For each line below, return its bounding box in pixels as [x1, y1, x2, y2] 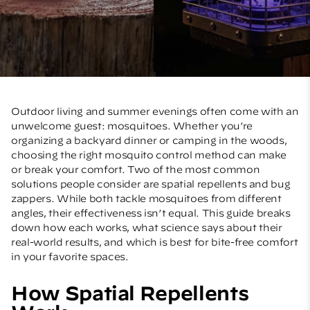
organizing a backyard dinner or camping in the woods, [11, 134, 287, 146]
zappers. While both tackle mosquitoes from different [11, 192, 282, 204]
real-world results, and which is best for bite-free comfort [11, 236, 298, 248]
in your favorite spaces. [11, 250, 129, 262]
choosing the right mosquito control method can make [11, 149, 287, 161]
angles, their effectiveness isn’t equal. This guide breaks [11, 207, 291, 219]
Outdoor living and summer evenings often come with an [11, 105, 299, 117]
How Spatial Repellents [11, 281, 249, 304]
